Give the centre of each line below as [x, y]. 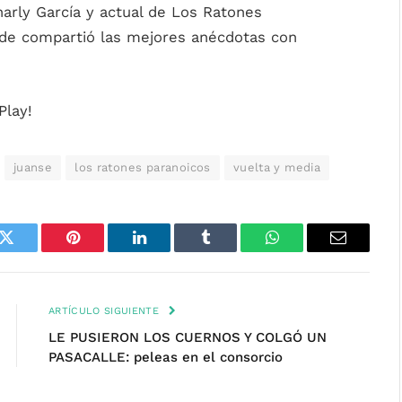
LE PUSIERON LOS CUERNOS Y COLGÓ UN [188, 337]
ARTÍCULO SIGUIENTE [106, 310]
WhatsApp [305, 251]
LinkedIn [167, 251]
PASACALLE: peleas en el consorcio [166, 357]
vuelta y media [277, 167]
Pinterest [100, 251]
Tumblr [228, 251]
